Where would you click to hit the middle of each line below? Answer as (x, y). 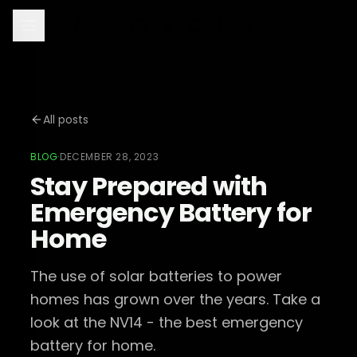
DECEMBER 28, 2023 (109, 157)
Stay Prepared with (149, 186)
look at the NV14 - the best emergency (166, 322)
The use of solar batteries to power (156, 276)
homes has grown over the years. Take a (175, 299)
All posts (65, 120)
